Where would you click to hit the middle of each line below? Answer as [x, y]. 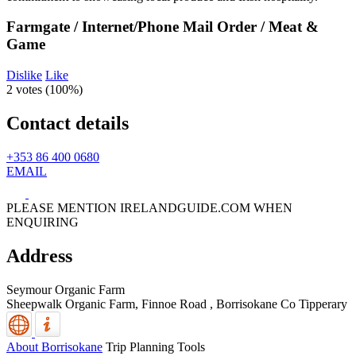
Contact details [68, 123]
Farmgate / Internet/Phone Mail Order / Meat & [163, 27]
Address [39, 255]
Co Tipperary [314, 304]
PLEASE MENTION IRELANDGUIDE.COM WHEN [149, 207]
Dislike [24, 75]
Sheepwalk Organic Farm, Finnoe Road [106, 304]
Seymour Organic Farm [66, 289]
